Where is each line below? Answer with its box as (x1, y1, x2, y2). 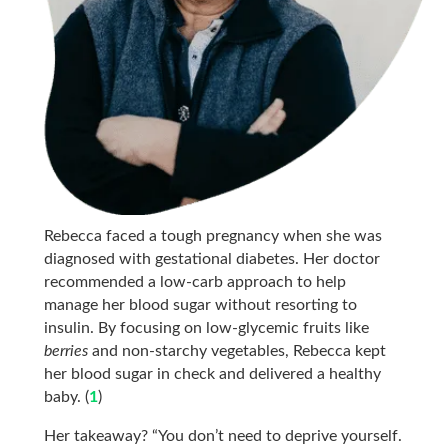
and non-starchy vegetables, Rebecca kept (88, 342, 387, 359)
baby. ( (44, 388, 90, 405)
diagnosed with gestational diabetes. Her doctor (44, 250, 381, 267)
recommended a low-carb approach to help (44, 273, 347, 290)
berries (44, 342, 89, 359)
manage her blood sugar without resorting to (44, 296, 358, 313)
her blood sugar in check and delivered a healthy (44, 365, 382, 382)
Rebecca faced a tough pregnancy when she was (44, 227, 383, 244)
